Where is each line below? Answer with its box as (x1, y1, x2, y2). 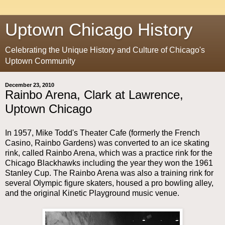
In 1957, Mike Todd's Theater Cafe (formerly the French (5, 128, 200, 137)
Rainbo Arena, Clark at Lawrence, (5, 88, 183, 101)
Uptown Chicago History (5, 20, 193, 39)
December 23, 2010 (5, 82, 54, 88)
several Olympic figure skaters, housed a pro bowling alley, (5, 178, 213, 187)
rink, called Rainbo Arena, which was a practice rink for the (5, 148, 212, 157)
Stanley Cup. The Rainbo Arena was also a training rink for (5, 168, 213, 177)
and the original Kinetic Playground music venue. (5, 188, 179, 197)
